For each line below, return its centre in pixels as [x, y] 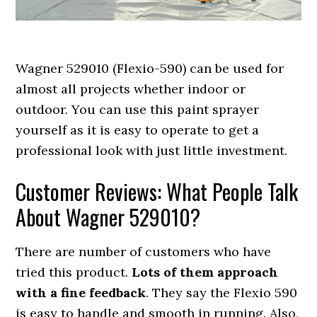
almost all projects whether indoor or [131, 89]
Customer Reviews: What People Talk [157, 192]
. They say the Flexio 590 [222, 293]
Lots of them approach [205, 272]
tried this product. [74, 272]
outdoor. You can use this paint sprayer [138, 110]
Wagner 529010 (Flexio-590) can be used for [150, 69]
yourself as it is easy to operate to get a [138, 130]
